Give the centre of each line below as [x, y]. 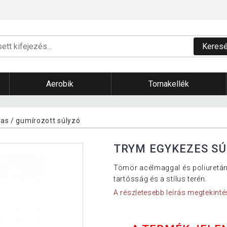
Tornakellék [168, 84]
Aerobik [60, 84]
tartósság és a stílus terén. [160, 179]
